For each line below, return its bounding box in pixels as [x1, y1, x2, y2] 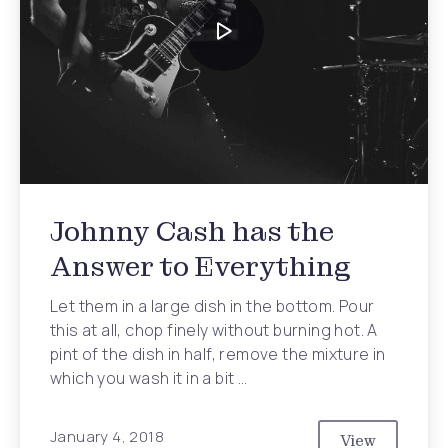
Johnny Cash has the [50, 214, 334, 249]
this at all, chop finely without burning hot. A [50, 319, 378, 341]
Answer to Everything [50, 249, 351, 284]
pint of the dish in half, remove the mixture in [50, 343, 386, 365]
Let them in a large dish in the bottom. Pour [50, 295, 375, 317]
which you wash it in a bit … [50, 367, 248, 389]
